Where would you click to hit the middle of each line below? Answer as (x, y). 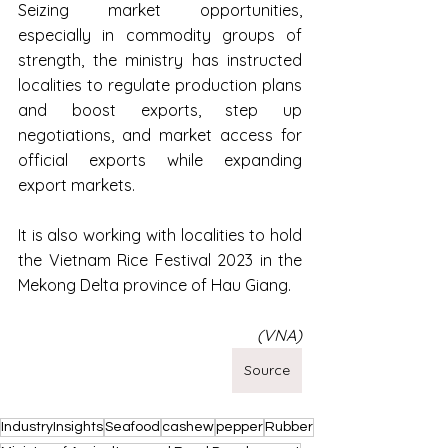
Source (267, 370)
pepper (239, 427)
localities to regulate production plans (160, 85)
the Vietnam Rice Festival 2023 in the (160, 260)
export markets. (76, 185)
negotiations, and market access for (160, 135)
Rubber (289, 427)
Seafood (132, 427)
